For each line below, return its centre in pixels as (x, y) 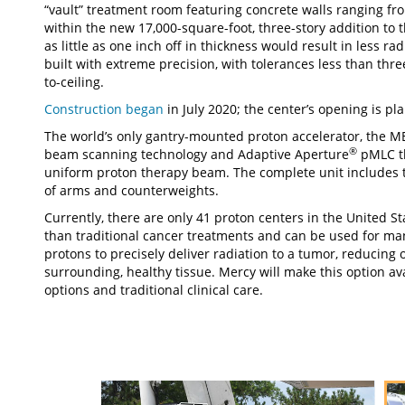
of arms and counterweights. (132, 191)
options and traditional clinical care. (154, 290)
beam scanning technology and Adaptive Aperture (197, 155)
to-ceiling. (74, 82)
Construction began (104, 109)
